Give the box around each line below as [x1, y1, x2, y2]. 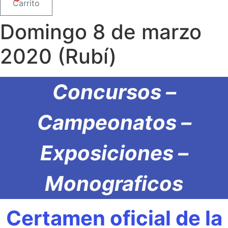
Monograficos [45, 170, 183, 196]
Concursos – [52, 79, 176, 104]
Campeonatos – [37, 109, 191, 135]
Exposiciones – [40, 140, 188, 165]
